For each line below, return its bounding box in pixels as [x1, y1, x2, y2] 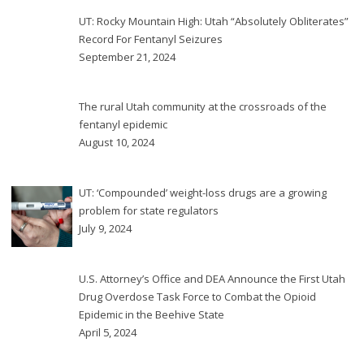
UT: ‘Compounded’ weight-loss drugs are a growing [79, 184, 327, 200]
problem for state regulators [79, 202, 219, 218]
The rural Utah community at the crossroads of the [79, 99, 327, 115]
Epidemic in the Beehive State [79, 306, 224, 322]
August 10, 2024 [79, 135, 154, 150]
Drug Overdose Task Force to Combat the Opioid [79, 288, 316, 304]
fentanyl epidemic [79, 117, 167, 132]
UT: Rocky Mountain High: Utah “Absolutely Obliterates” [79, 13, 349, 28]
